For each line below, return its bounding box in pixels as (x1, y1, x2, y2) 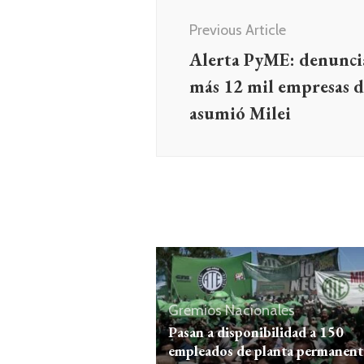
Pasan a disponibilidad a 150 (168, 323, 344, 342)
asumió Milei (189, 102, 291, 125)
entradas (155, 28, 239, 55)
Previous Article (189, 21, 286, 39)
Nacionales (225, 301, 295, 320)
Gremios (168, 301, 222, 320)
